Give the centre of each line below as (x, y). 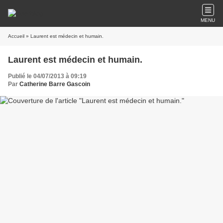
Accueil (16, 36)
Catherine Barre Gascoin (55, 84)
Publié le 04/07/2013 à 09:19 (47, 76)
